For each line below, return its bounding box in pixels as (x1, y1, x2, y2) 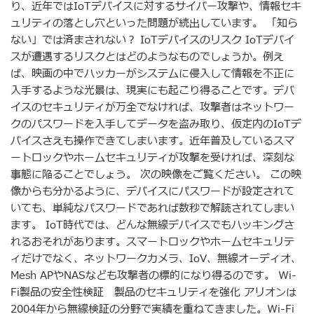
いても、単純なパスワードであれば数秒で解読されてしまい (11, 200, 294, 217)
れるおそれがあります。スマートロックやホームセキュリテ (11, 233, 294, 250)
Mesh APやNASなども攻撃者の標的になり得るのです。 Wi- (11, 267, 296, 284)
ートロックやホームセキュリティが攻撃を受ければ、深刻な (11, 149, 294, 166)
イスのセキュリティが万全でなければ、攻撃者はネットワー (11, 99, 294, 116)
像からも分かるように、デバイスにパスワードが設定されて (11, 183, 294, 200)
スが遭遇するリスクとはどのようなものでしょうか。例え (11, 48, 284, 65)
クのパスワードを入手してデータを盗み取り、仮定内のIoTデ (11, 116, 301, 132)
